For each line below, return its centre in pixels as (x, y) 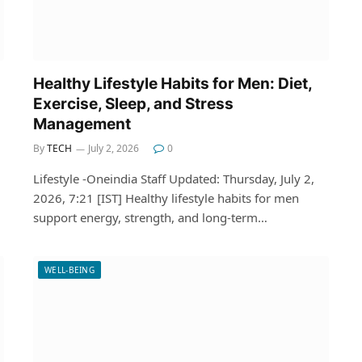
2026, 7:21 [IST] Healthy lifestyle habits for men (166, 198)
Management (82, 124)
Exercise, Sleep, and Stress (133, 103)
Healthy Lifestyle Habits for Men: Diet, (173, 83)
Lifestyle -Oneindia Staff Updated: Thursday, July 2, (174, 178)
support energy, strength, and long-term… (150, 217)
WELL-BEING (69, 269)
